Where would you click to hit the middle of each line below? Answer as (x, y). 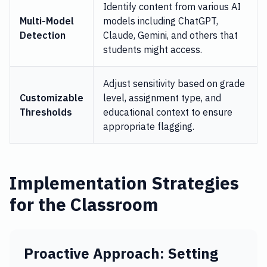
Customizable (52, 98)
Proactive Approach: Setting (121, 253)
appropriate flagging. (149, 126)
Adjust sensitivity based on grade (174, 83)
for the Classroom (84, 204)
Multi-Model (47, 21)
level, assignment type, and (162, 98)
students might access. (153, 49)
